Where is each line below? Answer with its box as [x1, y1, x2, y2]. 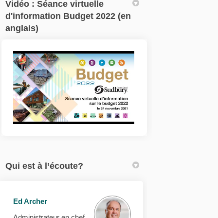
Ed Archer [13, 197, 48, 205]
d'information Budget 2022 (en [5, 11, 131, 21]
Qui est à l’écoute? [5, 161, 84, 171]
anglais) [5, 23, 39, 33]
